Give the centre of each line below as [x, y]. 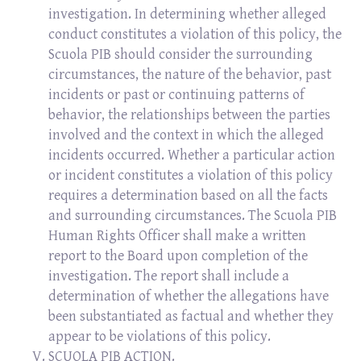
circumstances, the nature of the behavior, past [190, 75]
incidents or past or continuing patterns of [176, 95]
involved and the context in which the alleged [186, 135]
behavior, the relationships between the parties [189, 115]
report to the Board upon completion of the [178, 256]
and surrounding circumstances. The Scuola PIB [193, 216]
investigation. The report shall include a [169, 276]
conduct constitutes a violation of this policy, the [195, 34]
